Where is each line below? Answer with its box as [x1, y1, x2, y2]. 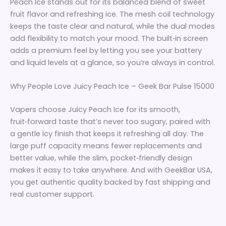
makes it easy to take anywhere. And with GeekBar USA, [10, 165, 212, 176]
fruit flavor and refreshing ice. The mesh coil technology [10, 9, 214, 19]
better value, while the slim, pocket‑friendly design [10, 153, 192, 163]
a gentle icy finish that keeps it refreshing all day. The [10, 129, 204, 139]
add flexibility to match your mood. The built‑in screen [10, 33, 208, 43]
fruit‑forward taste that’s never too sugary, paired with [10, 117, 210, 127]
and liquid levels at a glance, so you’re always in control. [10, 57, 215, 68]
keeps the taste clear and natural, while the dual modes [10, 21, 215, 31]
